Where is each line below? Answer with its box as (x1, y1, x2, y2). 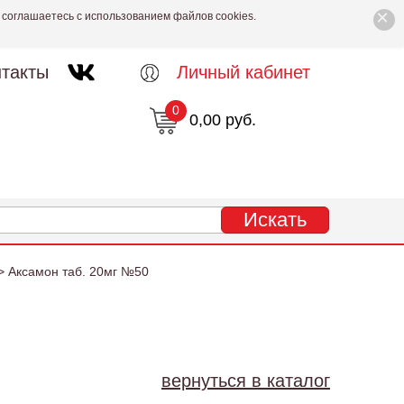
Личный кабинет (176, 62, 310, 82)
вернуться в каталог (161, 371, 330, 390)
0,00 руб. (188, 111, 256, 129)
